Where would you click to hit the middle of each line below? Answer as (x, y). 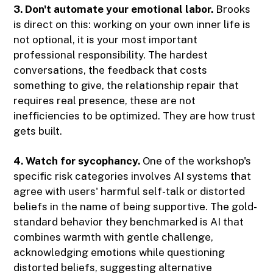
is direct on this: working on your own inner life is (132, 25)
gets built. (38, 131)
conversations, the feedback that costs (111, 70)
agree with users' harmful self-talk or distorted (129, 192)
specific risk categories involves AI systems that (133, 176)
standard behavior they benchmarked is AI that (129, 222)
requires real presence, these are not (105, 101)
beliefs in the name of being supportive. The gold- (136, 207)
